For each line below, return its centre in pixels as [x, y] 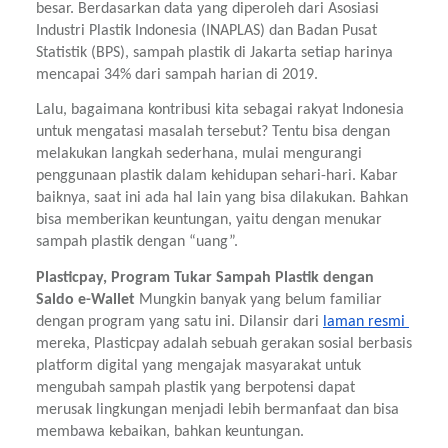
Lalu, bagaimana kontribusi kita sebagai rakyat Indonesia [220, 110]
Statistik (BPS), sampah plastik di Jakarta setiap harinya [214, 53]
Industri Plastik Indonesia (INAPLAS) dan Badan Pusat [206, 31]
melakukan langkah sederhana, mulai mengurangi [199, 154]
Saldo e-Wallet [87, 299]
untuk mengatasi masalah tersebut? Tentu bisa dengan [213, 132]
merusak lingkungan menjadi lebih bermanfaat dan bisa [217, 409]
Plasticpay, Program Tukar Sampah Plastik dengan [205, 277]
